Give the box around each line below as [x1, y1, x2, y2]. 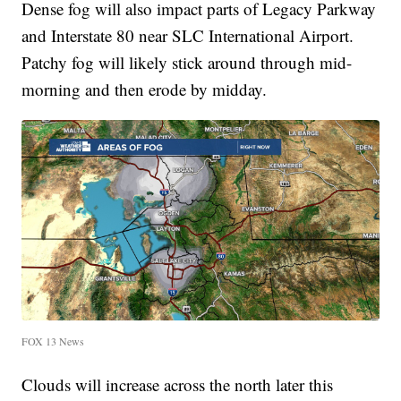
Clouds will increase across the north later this [21, 373, 334, 397]
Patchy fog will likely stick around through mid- [21, 50, 353, 73]
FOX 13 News [21, 334, 85, 349]
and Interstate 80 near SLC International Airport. [21, 23, 354, 47]
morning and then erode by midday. [21, 77, 268, 100]
